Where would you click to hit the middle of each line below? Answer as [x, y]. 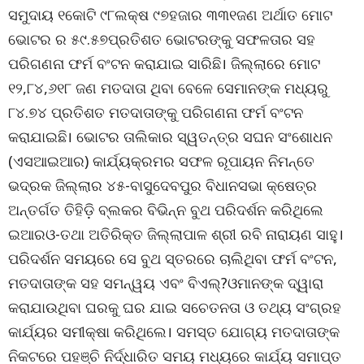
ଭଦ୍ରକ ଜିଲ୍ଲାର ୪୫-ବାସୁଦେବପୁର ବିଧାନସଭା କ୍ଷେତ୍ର [162, 186]
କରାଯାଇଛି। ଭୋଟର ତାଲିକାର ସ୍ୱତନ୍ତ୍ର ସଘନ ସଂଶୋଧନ [170, 137]
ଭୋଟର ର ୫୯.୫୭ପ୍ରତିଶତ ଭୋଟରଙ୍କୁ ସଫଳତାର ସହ [162, 39]
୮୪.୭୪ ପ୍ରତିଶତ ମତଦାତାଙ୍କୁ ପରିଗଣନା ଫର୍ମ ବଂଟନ [156, 113]
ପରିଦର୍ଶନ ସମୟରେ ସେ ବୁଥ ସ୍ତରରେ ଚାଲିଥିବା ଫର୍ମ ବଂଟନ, [173, 259]
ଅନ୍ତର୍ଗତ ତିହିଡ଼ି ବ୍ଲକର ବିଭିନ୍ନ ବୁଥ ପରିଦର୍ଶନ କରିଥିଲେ [166, 210]
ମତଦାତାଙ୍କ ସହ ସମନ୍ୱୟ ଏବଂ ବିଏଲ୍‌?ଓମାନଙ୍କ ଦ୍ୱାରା [166, 283]
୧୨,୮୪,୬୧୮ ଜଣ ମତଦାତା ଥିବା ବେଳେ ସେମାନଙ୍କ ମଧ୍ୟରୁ [168, 88]
